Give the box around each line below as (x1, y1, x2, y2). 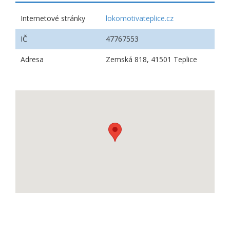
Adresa (21, 54, 44, 64)
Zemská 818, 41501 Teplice (105, 54, 197, 64)
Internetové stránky (21, 13, 85, 23)
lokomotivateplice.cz (105, 13, 174, 23)
